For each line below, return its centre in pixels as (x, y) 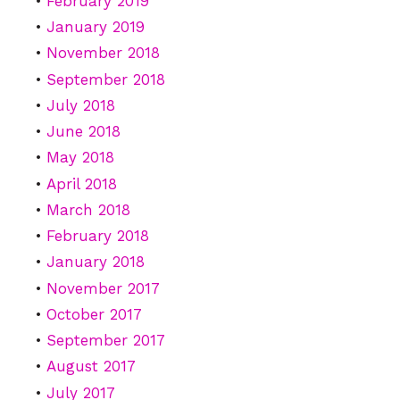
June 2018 (83, 132)
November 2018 (103, 53)
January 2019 (96, 27)
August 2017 (91, 367)
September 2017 (106, 341)
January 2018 (96, 262)
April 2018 (82, 183)
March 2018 (88, 209)
